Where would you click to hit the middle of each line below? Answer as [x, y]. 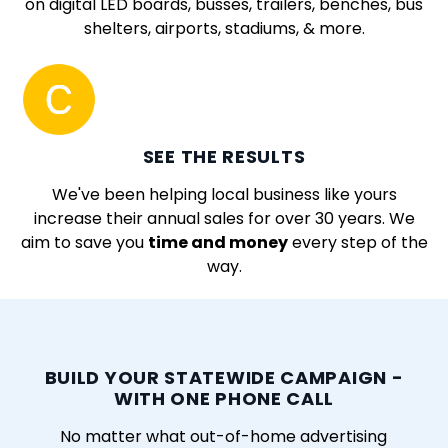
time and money [217, 243]
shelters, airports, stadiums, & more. [224, 28]
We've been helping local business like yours [224, 195]
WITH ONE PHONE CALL [224, 399]
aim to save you [84, 243]
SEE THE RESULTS [224, 157]
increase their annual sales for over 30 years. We [224, 219]
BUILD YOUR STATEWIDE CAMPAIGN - [224, 378]
